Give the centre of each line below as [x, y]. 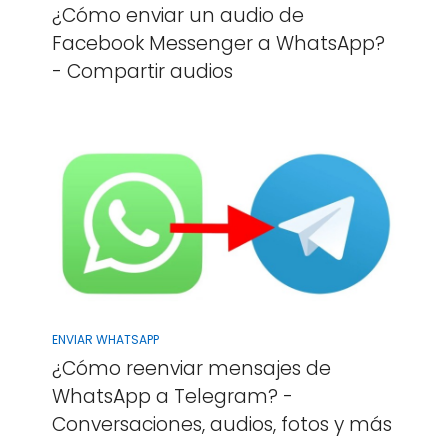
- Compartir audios [142, 71]
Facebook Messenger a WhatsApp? [218, 43]
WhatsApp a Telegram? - [172, 396]
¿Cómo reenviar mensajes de [191, 368]
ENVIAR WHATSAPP [105, 339]
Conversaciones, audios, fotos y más [221, 424]
